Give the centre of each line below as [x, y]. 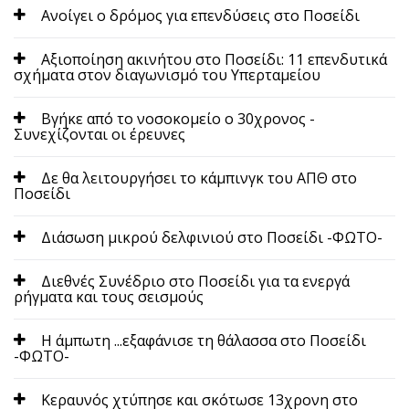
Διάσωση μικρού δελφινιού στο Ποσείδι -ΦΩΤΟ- [212, 237]
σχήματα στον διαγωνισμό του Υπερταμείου [167, 74]
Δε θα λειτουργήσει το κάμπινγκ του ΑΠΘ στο [199, 178]
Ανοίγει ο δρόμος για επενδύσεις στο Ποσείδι [200, 15]
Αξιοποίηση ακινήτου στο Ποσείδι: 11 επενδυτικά [214, 59]
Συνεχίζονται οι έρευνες [100, 134]
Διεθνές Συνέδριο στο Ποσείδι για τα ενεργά [195, 281]
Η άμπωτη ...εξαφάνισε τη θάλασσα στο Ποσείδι [204, 340]
